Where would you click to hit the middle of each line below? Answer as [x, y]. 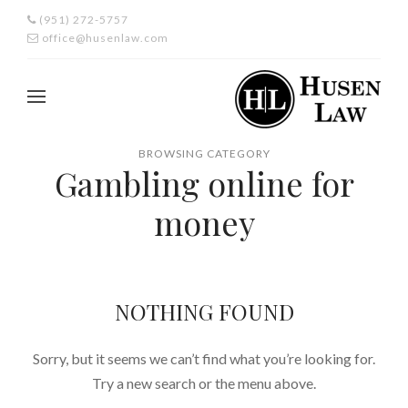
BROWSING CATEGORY [204, 153]
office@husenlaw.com [104, 38]
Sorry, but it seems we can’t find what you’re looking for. [204, 358]
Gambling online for [204, 183]
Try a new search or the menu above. [204, 383]
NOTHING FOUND [204, 311]
